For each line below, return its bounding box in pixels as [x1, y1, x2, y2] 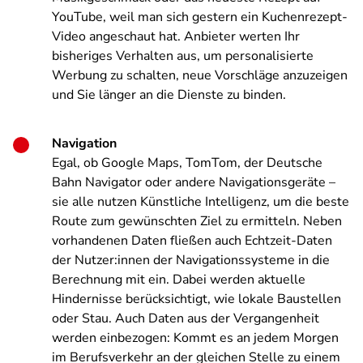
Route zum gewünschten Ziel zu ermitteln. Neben [52, 212, 342, 230]
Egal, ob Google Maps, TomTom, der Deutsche [52, 154, 322, 172]
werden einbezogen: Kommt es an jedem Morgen [52, 329, 339, 347]
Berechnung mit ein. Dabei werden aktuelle [52, 271, 305, 288]
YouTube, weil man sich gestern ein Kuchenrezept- [52, 8, 348, 26]
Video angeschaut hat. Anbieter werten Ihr [52, 28, 300, 45]
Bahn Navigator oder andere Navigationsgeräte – [52, 173, 335, 191]
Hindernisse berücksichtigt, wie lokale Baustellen [52, 290, 341, 308]
